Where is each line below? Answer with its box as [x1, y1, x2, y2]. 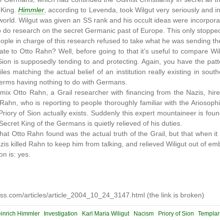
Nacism [133, 211, 154, 217]
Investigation [44, 211, 78, 217]
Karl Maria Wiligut [82, 211, 130, 217]
